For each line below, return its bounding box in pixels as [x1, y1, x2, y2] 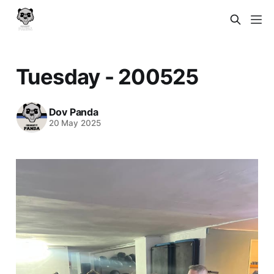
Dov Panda [48, 106, 98, 119]
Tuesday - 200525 [15, 63, 199, 89]
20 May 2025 [48, 118, 101, 128]
